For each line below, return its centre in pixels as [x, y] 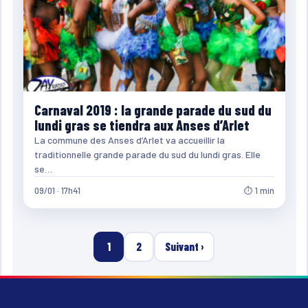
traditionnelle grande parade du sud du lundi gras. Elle [147, 154]
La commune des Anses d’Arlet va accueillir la [129, 140]
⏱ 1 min [259, 190]
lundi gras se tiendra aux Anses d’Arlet [142, 125]
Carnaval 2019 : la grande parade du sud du [153, 110]
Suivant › [184, 246]
